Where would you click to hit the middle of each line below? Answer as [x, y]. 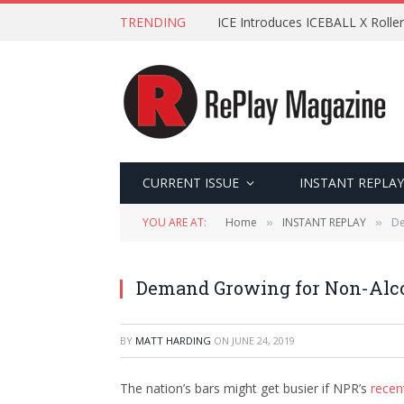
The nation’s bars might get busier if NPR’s [245, 388]
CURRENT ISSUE [191, 183]
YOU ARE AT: [174, 222]
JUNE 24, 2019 [263, 340]
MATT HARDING [173, 340]
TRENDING [153, 22]
